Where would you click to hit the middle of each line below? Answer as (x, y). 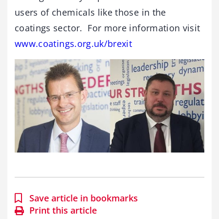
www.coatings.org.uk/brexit (74, 43)
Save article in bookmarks (84, 198)
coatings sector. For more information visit (108, 28)
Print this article (63, 210)
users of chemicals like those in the (90, 12)
